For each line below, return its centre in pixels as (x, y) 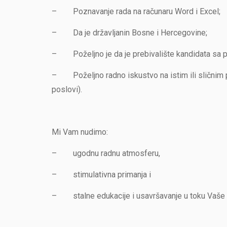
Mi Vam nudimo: (80, 132)
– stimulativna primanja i (101, 175)
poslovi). (67, 89)
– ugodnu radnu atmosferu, (106, 153)
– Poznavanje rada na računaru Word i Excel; (136, 11)
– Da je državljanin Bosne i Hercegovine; (129, 33)
